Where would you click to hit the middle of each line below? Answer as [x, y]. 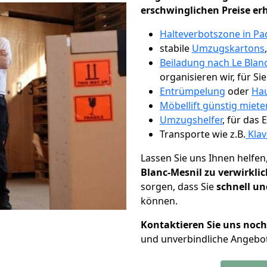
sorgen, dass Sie [178, 187]
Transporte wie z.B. [203, 134]
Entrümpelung [193, 91]
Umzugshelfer [191, 120]
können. [159, 201]
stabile [176, 48]
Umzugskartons [228, 48]
